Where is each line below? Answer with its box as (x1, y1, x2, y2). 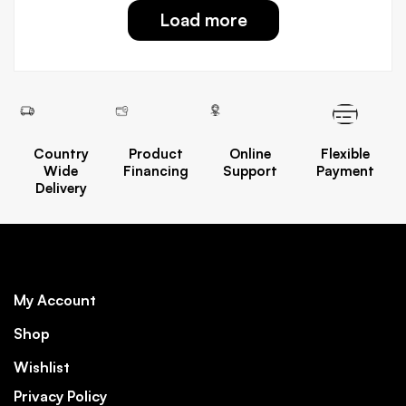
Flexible (320, 145, 370, 162)
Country (33, 145, 89, 162)
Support (223, 162, 278, 179)
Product (128, 145, 183, 162)
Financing (122, 162, 188, 179)
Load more (159, 9, 247, 31)
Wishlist (14, 358, 70, 376)
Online (229, 145, 272, 162)
